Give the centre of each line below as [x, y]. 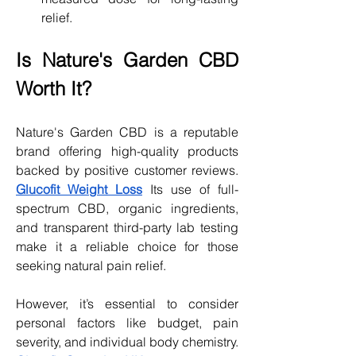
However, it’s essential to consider [127, 303]
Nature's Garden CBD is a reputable [127, 132]
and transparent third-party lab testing [127, 227]
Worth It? [54, 88]
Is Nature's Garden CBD [127, 60]
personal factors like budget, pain [127, 322]
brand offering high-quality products [127, 151]
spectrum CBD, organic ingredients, [127, 208]
